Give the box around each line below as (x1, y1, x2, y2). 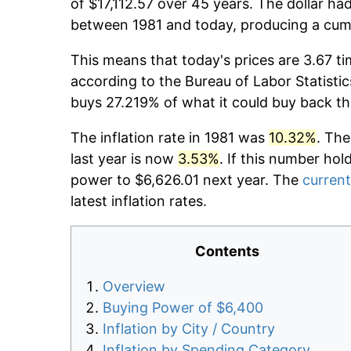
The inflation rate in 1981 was (71, 129, 269, 147)
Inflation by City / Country (103, 320, 275, 338)
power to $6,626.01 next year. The (71, 172, 302, 189)
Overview (103, 278, 165, 295)
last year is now (71, 150, 178, 168)
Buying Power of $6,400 (103, 299, 263, 317)
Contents (195, 243, 259, 260)
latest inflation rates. (71, 193, 207, 210)
